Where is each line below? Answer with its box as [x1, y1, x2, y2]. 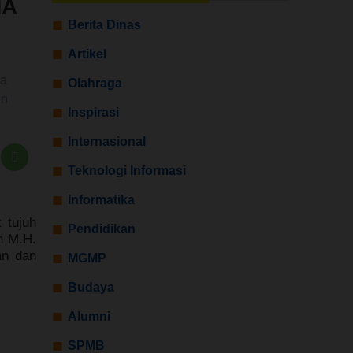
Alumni [68, 310, 110, 323]
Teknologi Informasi [68, 164, 186, 177]
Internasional [68, 135, 146, 148]
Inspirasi [68, 106, 119, 119]
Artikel [68, 47, 106, 61]
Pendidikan [68, 222, 136, 236]
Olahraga [68, 76, 122, 90]
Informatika [68, 193, 135, 206]
